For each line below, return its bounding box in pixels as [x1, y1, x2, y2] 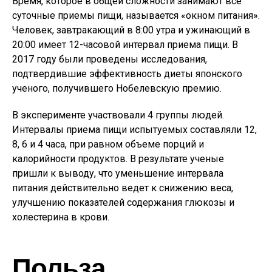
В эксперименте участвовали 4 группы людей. [12, 109, 224, 121]
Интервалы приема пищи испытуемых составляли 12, [12, 124, 257, 135]
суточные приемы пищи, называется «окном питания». [12, 10, 260, 21]
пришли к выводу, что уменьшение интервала [12, 168, 223, 179]
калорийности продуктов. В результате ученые [12, 153, 224, 165]
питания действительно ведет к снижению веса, [12, 182, 233, 194]
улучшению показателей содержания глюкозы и [12, 197, 234, 208]
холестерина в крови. [12, 211, 109, 223]
